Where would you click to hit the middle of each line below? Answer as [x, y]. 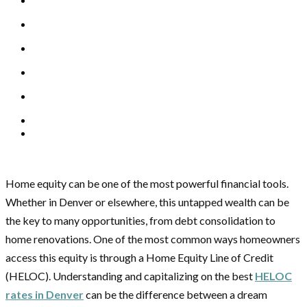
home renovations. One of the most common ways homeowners [153, 239]
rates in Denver [45, 295]
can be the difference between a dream [175, 295]
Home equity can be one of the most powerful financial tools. [147, 184]
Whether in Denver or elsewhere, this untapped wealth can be [147, 202]
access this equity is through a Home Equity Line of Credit [139, 258]
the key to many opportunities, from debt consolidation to [140, 221]
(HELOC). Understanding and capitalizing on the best [130, 276]
